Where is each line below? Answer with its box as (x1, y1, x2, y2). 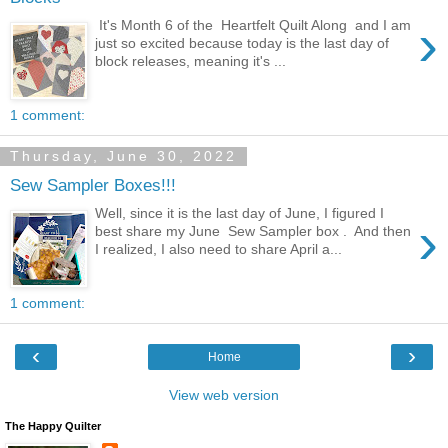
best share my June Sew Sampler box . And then (95, 223, 412, 240)
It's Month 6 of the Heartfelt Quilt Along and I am (95, 17, 412, 34)
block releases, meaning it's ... (95, 53, 287, 70)
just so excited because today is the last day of (95, 35, 390, 52)
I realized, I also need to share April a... (95, 241, 343, 258)
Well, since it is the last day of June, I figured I (95, 205, 385, 222)
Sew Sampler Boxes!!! (10, 174, 176, 195)
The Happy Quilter (5, 420, 101, 433)
